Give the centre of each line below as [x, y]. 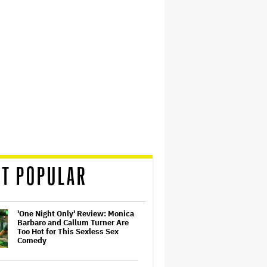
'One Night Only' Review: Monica [76, 214]
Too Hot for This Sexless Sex [68, 232]
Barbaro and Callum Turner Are [73, 223]
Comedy [32, 240]
